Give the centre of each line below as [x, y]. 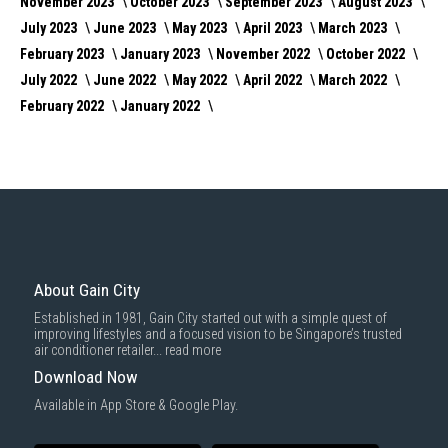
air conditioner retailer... [99, 350]
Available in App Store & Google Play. [136, 405]
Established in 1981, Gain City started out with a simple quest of [210, 318]
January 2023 [161, 53]
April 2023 [274, 27]
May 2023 [201, 27]
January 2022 [161, 105]
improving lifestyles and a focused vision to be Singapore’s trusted [218, 334]
